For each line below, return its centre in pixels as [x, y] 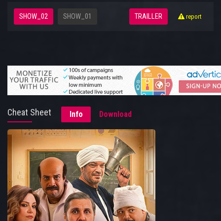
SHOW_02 [34, 17]
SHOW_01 [77, 17]
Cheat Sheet [29, 112]
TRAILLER [148, 17]
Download [115, 114]
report [193, 16]
